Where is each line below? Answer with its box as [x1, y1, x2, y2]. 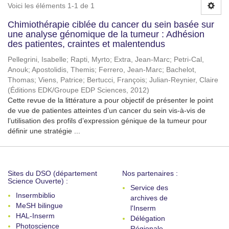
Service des [130, 184, 168, 192]
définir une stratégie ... [8, 127, 80, 135]
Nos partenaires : [122, 169, 178, 177]
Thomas [8, 76, 34, 84]
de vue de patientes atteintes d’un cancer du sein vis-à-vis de [8, 106, 205, 114]
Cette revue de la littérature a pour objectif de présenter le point [8, 96, 213, 104]
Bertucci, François [87, 76, 145, 84]
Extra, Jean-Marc [114, 56, 170, 63]
